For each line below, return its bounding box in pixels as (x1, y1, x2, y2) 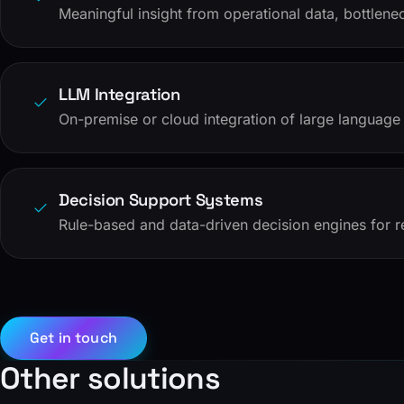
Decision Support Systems (59, 189, 263, 210)
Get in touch (30, 328, 117, 348)
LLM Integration (59, 84, 180, 105)
